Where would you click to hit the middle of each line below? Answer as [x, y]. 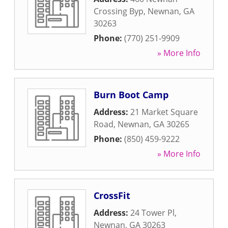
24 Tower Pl [152, 213]
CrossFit [112, 195]
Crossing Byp [119, 11]
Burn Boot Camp [131, 95]
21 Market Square [164, 112]
